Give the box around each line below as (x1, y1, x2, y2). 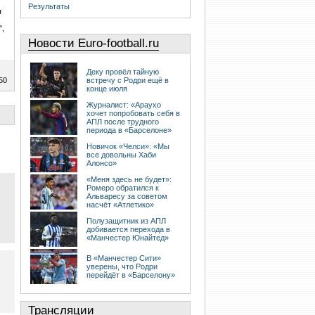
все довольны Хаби (86, 150, 156, 160)
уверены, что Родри (86, 262, 157, 271)
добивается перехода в (86, 225, 170, 234)
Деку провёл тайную (86, 67, 159, 77)
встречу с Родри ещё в (86, 76, 169, 85)
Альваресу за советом (86, 192, 167, 201)
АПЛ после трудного (86, 117, 159, 127)
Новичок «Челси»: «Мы (86, 142, 169, 151)
